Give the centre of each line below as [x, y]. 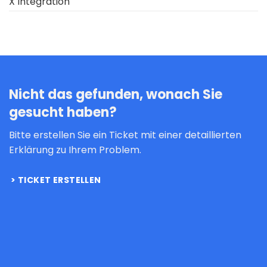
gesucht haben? [63, 112]
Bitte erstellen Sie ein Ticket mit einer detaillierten [125, 135]
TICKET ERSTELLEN [59, 180]
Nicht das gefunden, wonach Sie [116, 94]
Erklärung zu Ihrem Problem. [75, 150]
